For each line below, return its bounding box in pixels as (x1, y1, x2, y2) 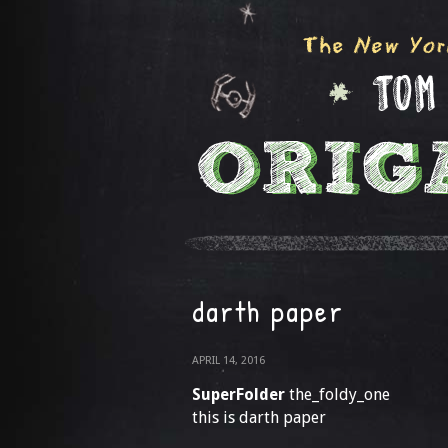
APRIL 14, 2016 (192, 354, 265, 367)
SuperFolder (192, 385, 285, 404)
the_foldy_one (285, 385, 390, 404)
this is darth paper (192, 408, 326, 427)
